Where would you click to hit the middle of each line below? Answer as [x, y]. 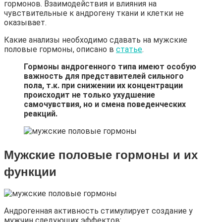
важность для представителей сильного [104, 76]
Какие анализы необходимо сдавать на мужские [96, 40]
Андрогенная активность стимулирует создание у [98, 211]
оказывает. [25, 22]
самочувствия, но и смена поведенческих [105, 104]
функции [30, 171]
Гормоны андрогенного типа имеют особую [110, 66]
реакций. [41, 113]
